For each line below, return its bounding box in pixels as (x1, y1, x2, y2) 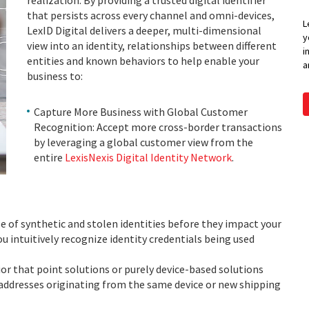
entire (34, 150, 65, 164)
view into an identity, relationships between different (27, 39, 277, 52)
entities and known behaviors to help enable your (27, 54, 259, 68)
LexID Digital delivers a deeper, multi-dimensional (27, 23, 261, 37)
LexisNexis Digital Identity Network (65, 150, 232, 164)
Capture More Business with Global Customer (34, 105, 248, 119)
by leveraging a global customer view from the (34, 135, 253, 149)
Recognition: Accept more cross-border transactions (34, 120, 282, 134)
